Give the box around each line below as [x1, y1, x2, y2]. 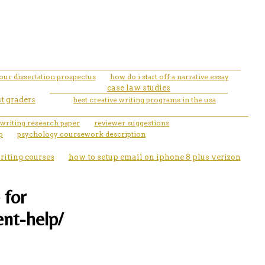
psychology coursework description [17, 129, 146, 138]
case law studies [107, 83, 170, 92]
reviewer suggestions [94, 118, 169, 127]
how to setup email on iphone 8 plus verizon [68, 152, 241, 161]
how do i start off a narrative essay [109, 72, 229, 81]
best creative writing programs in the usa [73, 95, 216, 104]
